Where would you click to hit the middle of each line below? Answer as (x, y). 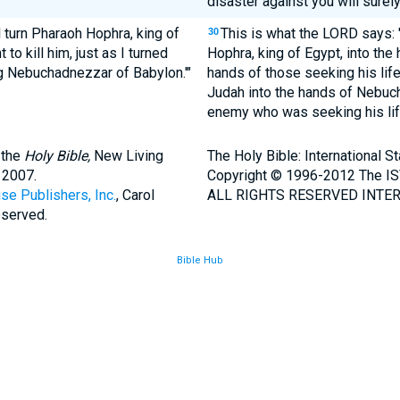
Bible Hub (200, 260)
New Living (126, 156)
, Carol (135, 195)
